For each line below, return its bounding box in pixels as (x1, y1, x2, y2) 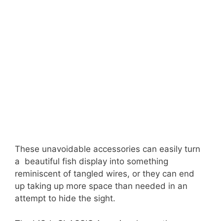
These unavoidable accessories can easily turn (15, 144, 200, 154)
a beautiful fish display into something (15, 156, 168, 167)
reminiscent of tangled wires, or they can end (15, 169, 194, 179)
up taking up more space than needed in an (15, 181, 187, 191)
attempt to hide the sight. (15, 193, 115, 204)
